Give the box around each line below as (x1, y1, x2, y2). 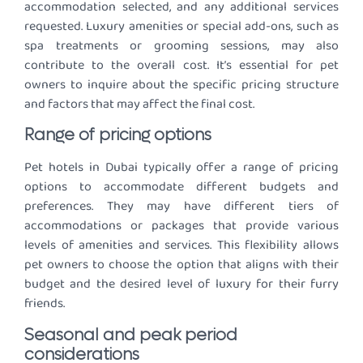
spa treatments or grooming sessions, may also (24, 35, 339, 56)
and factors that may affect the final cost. (24, 93, 254, 114)
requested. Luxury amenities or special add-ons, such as (24, 15, 339, 36)
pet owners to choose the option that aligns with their (24, 254, 339, 275)
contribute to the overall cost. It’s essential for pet (24, 54, 339, 75)
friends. (24, 293, 65, 314)
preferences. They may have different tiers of (24, 196, 339, 217)
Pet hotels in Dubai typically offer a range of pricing (24, 157, 339, 178)
